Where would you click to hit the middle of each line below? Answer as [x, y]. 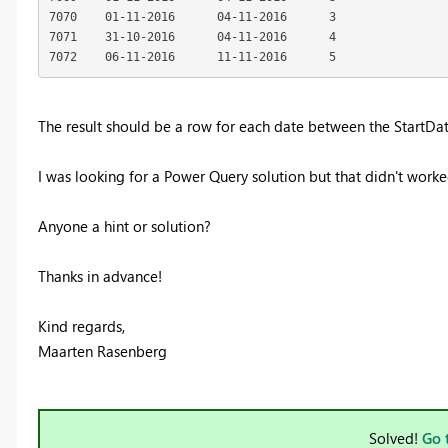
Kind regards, [81, 326]
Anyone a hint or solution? [124, 226]
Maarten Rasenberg [102, 351]
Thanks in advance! [99, 276]
